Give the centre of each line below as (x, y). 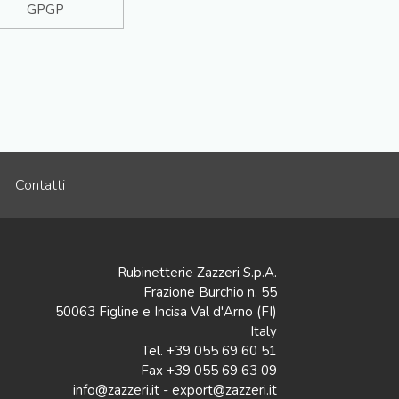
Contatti (40, 185)
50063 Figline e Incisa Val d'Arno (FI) (166, 311)
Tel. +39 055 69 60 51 (209, 350)
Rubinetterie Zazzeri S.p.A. (197, 272)
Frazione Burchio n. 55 (210, 292)
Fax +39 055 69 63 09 (209, 370)
